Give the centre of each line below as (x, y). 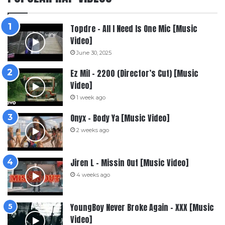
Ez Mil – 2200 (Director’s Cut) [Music (134, 73)
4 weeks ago (93, 175)
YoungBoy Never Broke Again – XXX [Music (142, 207)
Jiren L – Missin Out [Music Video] (129, 162)
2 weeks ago (93, 130)
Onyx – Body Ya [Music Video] (120, 118)
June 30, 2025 (94, 52)
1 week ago (91, 97)
